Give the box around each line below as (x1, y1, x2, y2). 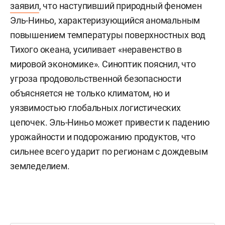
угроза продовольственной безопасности (10, 73, 181, 84)
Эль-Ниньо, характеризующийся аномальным (10, 15, 200, 26)
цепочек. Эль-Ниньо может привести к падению (10, 117, 210, 128)
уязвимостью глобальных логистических (10, 102, 181, 113)
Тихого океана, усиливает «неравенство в (10, 44, 182, 55)
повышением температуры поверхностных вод (10, 29, 205, 40)
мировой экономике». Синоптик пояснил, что (10, 58, 196, 69)
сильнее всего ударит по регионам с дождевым (10, 146, 208, 157)
